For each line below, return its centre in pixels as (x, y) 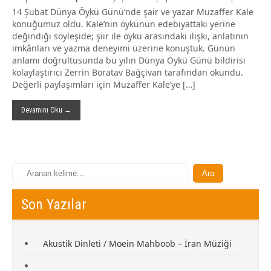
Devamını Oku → (46, 110)
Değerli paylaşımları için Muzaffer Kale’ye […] (104, 85)
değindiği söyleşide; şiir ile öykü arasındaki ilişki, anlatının (130, 36)
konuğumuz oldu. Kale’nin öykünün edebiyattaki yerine (124, 24)
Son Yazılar (54, 205)
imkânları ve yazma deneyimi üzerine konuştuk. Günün (124, 48)
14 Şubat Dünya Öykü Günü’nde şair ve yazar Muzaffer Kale (133, 12)
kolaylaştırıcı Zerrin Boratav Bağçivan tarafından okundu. (128, 73)
